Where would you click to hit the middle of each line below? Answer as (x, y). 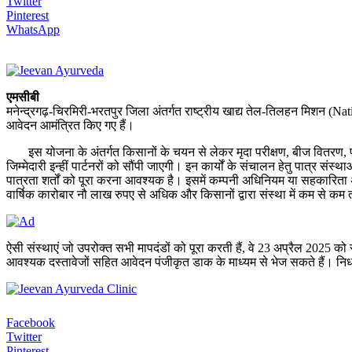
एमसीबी (23, 97)
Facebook (31, 322)
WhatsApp (33, 29)
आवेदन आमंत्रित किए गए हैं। (70, 125)
